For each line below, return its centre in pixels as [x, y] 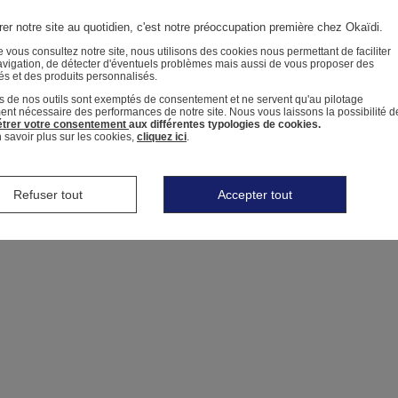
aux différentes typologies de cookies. [225, 124]
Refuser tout [48, 195]
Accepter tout [255, 195]
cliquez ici [162, 137]
